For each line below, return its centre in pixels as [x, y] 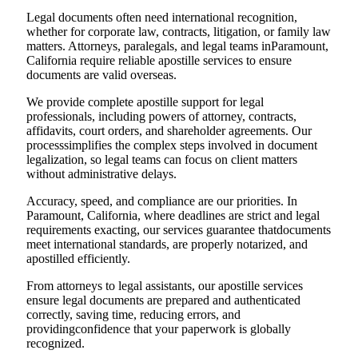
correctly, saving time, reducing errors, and [133, 315]
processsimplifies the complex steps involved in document [172, 145]
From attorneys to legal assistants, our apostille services [165, 286]
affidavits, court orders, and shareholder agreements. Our [169, 131]
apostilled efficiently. [78, 259]
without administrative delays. [101, 174]
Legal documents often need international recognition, [162, 18]
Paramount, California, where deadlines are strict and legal [173, 216]
